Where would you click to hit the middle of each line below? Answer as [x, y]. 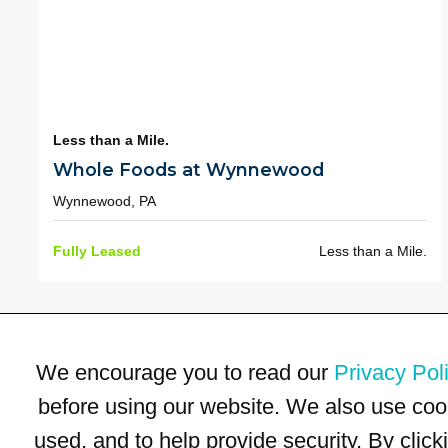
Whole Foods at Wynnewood [188, 170]
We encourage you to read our [185, 372]
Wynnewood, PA [104, 200]
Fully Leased [96, 251]
